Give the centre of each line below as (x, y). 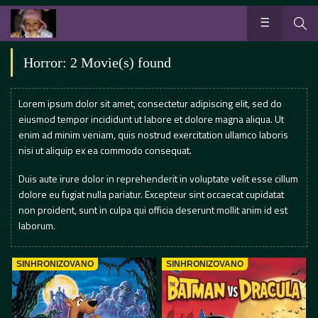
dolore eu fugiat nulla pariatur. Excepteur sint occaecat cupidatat (151, 194)
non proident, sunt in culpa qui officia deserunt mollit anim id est (153, 210)
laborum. (37, 226)
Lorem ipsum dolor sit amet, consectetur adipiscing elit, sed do (150, 103)
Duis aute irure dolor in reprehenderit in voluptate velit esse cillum (158, 179)
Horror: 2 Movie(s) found (97, 62)
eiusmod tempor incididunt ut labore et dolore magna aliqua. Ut (151, 119)
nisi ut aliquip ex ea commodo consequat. (105, 150)
